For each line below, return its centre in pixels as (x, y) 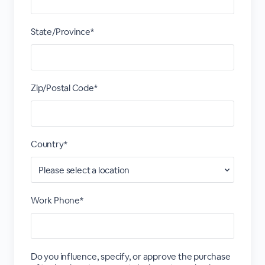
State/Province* (62, 32)
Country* (49, 144)
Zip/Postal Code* (64, 88)
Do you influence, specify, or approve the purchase (130, 256)
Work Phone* (57, 200)
